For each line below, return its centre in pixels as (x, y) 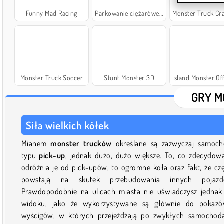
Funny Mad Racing (52, 13)
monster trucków (81, 143)
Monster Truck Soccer (52, 77)
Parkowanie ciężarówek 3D (127, 13)
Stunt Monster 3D (129, 77)
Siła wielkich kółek (68, 125)
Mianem (36, 143)
